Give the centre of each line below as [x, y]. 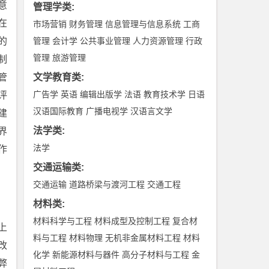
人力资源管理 [158, 41]
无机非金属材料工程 [143, 238]
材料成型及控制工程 [132, 221]
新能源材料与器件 [86, 255]
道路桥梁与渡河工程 [107, 184]
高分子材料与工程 [156, 255]
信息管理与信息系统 [143, 24]
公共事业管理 [105, 41]
